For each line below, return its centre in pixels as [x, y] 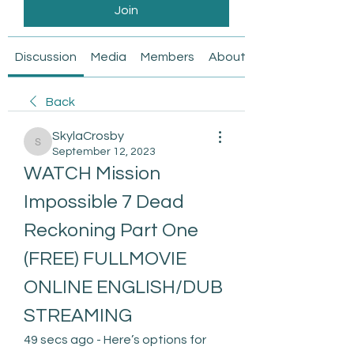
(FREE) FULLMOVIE [105, 258]
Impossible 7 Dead [104, 201]
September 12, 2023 [104, 151]
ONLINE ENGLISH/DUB [123, 287]
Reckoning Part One [111, 230]
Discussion [46, 56]
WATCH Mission [92, 173]
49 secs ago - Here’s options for [115, 339]
